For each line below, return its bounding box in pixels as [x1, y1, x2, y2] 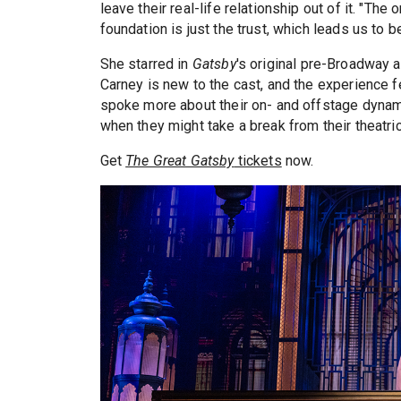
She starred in [99, 55, 192, 73]
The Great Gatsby [125, 152, 235, 170]
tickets [234, 152, 282, 170]
